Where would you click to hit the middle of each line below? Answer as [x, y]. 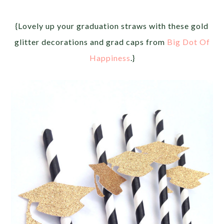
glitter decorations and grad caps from [90, 42]
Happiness [110, 58]
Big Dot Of [188, 42]
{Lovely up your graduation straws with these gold [112, 26]
